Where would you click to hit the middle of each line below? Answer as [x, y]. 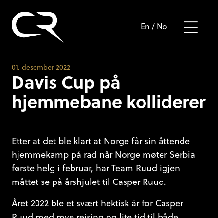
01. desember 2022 [41, 67]
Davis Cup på [66, 82]
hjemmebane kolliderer [109, 101]
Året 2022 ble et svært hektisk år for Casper [97, 203]
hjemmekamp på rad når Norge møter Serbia [103, 154]
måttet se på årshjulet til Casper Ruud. [89, 182]
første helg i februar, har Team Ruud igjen [96, 168]
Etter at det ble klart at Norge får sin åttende [101, 141]
